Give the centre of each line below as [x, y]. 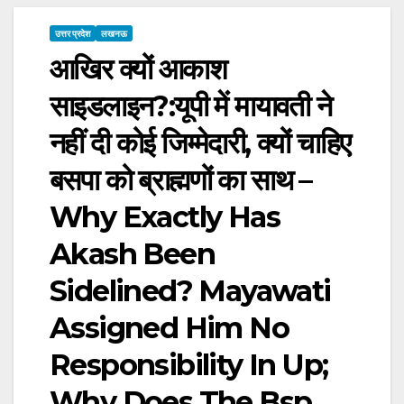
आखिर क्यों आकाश [138, 69]
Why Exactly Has [165, 216]
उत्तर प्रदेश [73, 33]
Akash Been [132, 253]
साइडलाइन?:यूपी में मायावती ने [191, 106]
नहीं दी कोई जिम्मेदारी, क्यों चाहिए [200, 142]
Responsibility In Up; [189, 364]
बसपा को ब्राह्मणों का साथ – [181, 179]
